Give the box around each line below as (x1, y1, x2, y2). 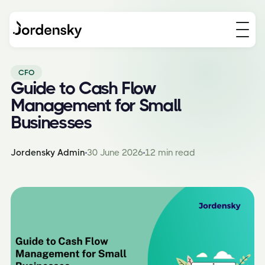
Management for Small (11, 95, 181, 115)
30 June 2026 (87, 147, 143, 158)
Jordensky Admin (11, 147, 85, 158)
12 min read (145, 147, 195, 158)
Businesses (11, 112, 92, 132)
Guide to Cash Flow (11, 78, 156, 98)
